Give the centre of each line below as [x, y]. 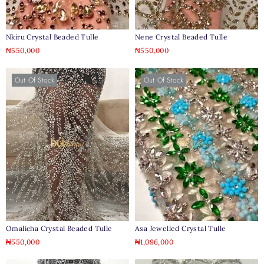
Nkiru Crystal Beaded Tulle [52, 37]
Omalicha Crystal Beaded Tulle [59, 228]
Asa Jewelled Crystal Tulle [181, 228]
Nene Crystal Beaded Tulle [181, 37]
